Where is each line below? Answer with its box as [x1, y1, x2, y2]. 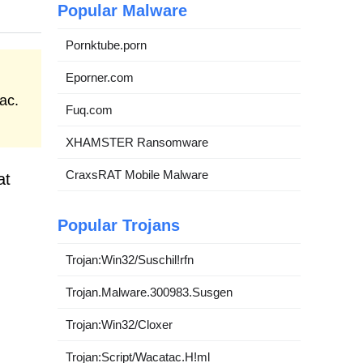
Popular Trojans [58, 216, 180, 234]
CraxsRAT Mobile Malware [66, 168, 208, 181]
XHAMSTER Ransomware [66, 135, 208, 149]
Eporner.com [66, 70, 134, 84]
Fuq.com [66, 103, 113, 117]
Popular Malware [58, 2, 187, 19]
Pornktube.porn [66, 38, 147, 52]
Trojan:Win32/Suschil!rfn [66, 253, 194, 267]
